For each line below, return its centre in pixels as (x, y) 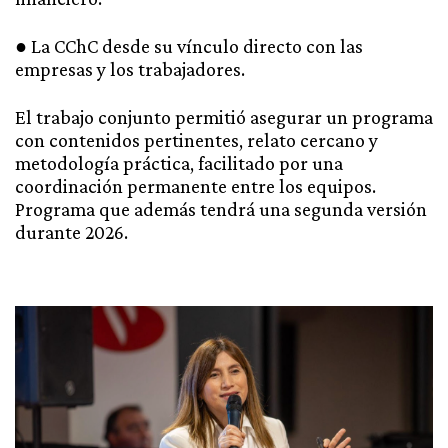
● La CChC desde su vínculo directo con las (189, 46)
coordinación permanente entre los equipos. (195, 186)
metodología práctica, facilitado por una (179, 163)
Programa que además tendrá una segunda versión (221, 209)
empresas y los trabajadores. (130, 69)
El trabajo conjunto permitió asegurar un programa (224, 117)
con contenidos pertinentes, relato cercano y (196, 140)
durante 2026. (71, 232)
